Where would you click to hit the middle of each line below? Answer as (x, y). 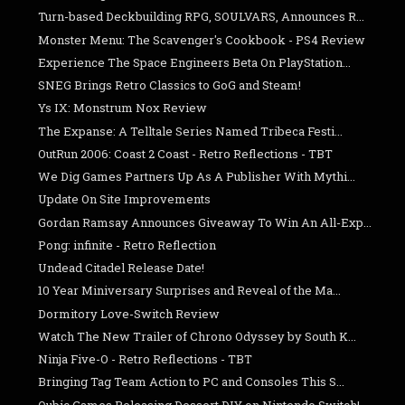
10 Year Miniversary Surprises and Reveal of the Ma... (190, 291)
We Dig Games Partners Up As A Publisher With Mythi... (197, 177)
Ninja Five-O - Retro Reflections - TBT (146, 359)
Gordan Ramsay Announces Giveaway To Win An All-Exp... (205, 222)
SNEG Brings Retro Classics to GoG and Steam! (170, 85)
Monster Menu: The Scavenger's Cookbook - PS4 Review (202, 39)
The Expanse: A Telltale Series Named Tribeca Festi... (191, 131)
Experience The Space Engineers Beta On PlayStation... (195, 62)
